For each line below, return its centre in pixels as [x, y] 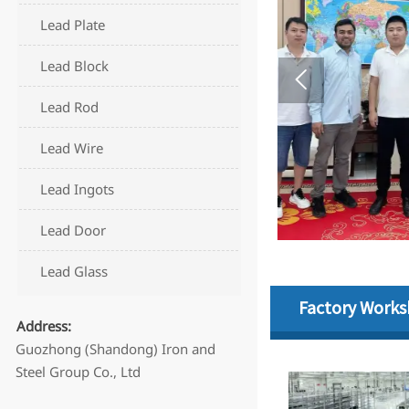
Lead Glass [74, 272]
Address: [44, 325]
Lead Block [75, 66]
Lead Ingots [78, 189]
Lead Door [73, 231]
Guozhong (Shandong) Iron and [115, 348]
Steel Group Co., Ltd [78, 371]
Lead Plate [73, 25]
